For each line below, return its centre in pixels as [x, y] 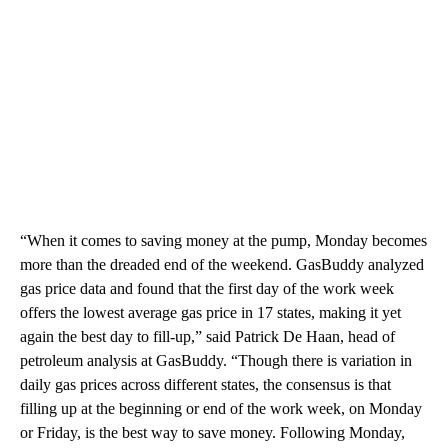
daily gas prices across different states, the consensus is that [205, 384]
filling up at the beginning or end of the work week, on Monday [221, 408]
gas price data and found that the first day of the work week [207, 288]
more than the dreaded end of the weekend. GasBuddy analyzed [222, 264]
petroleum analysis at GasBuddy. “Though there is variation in [216, 360]
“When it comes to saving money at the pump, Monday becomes [223, 240]
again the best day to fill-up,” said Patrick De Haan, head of [207, 336]
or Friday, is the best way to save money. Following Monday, [212, 432]
